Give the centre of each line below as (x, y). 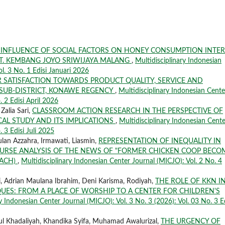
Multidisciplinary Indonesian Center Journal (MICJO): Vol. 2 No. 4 (122, 161)
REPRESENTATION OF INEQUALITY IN (160, 141)
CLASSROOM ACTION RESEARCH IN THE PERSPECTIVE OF (128, 111)
